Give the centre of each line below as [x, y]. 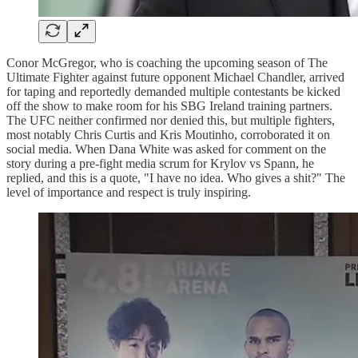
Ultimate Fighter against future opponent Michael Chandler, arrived [175, 78]
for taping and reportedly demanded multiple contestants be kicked [173, 92]
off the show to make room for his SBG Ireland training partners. [169, 106]
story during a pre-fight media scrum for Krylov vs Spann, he [160, 164]
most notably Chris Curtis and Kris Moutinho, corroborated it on [168, 135]
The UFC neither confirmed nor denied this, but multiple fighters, [171, 121]
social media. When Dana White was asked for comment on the [166, 149]
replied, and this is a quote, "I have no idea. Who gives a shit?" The [176, 178]
